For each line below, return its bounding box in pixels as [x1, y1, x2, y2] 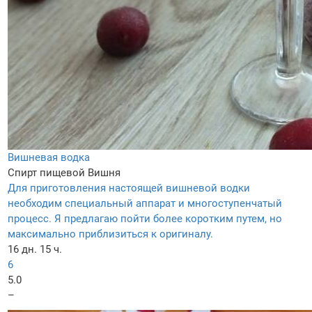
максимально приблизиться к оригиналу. [8, 227, 213, 240]
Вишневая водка [8, 150, 90, 164]
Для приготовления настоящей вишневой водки [8, 181, 250, 194]
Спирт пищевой [8, 166, 85, 179]
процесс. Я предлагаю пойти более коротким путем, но [8, 212, 282, 225]
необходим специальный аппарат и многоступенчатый [8, 196, 282, 210]
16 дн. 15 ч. [8, 242, 62, 256]
